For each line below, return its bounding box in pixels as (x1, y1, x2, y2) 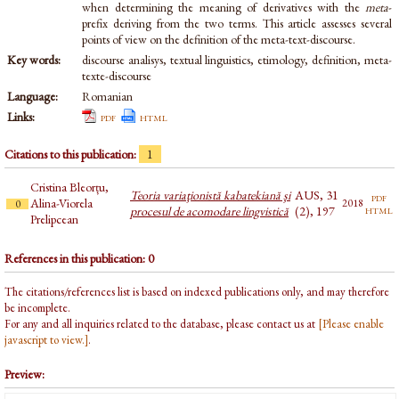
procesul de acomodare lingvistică (130, 202, 289, 219)
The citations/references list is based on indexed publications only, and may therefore (4, 284, 389, 300)
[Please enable (318, 316, 384, 332)
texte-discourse (82, 68, 151, 84)
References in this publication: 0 (4, 250, 154, 267)
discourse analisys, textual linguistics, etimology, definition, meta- (82, 52, 392, 68)
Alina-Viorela (30, 194, 93, 211)
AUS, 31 (295, 186, 338, 203)
